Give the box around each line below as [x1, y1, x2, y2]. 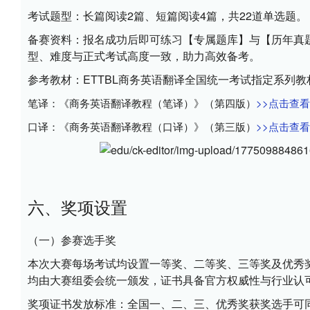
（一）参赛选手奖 [28, 232, 116, 248]
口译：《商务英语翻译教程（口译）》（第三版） [28, 119, 256, 134]
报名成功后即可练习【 [83, 31, 194, 47]
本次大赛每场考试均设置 [28, 255, 149, 271]
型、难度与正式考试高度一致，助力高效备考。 [28, 48, 260, 64]
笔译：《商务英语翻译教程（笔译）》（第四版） [28, 95, 256, 110]
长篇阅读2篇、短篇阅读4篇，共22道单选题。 [83, 8, 307, 24]
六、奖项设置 [28, 195, 127, 219]
